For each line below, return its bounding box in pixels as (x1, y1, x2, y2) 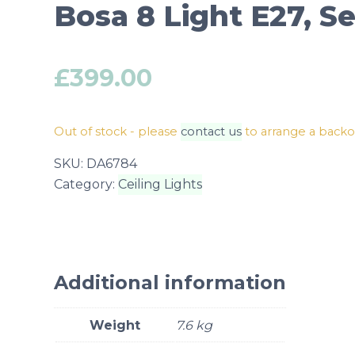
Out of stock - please (54, 124, 181, 139)
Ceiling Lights (118, 177, 202, 192)
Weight (90, 318, 140, 333)
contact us (181, 124, 242, 139)
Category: (54, 177, 118, 192)
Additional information (54, 271, 286, 294)
